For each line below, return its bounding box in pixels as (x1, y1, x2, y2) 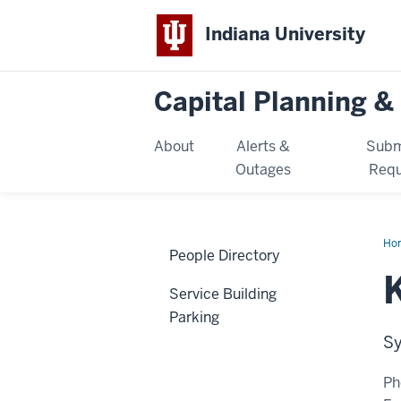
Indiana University (205, 22, 366, 47)
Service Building (169, 284, 277, 303)
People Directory (169, 245, 280, 265)
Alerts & (236, 136, 291, 156)
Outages (235, 159, 292, 179)
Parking (169, 307, 219, 327)
